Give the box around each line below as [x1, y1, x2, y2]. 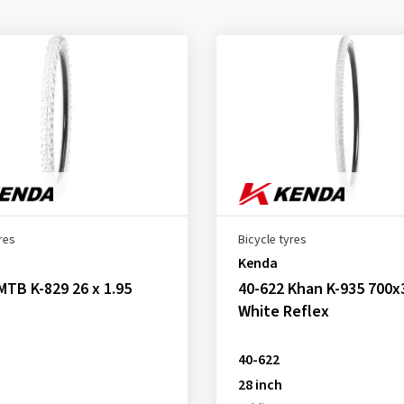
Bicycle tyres [237, 231, 307, 249]
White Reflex [237, 300, 329, 323]
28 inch [237, 375, 282, 395]
